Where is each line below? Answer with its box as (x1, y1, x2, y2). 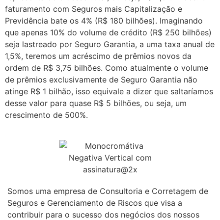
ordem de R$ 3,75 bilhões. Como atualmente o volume (5, 62, 208, 73)
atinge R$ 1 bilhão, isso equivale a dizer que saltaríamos (5, 86, 213, 96)
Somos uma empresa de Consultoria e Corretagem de (7, 186, 208, 196)
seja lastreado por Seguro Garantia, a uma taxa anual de (5, 39, 215, 49)
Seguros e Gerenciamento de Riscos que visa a (7, 198, 182, 208)
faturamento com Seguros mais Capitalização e (5, 3, 182, 14)
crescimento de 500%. (5, 110, 88, 120)
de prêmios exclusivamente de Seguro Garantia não (5, 74, 197, 84)
